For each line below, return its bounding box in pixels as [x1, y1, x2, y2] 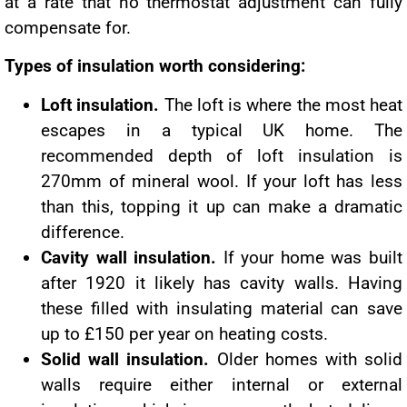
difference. [41, 221, 124, 243]
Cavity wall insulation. [41, 246, 217, 268]
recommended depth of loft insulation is [41, 144, 402, 166]
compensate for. [5, 17, 131, 39]
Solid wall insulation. [41, 348, 210, 370]
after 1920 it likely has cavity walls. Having [41, 272, 402, 293]
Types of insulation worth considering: [5, 55, 305, 77]
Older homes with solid [209, 348, 403, 370]
